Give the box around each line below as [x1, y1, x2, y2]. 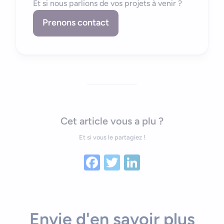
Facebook [100, 152, 171, 172]
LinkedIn [140, 152, 201, 172]
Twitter [120, 152, 172, 172]
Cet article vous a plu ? [60, 115, 163, 127]
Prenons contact [42, 17, 109, 28]
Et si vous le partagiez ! [78, 133, 145, 141]
